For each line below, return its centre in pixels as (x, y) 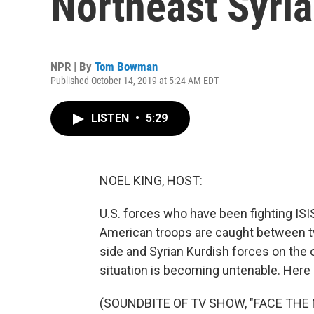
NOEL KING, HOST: (151, 180)
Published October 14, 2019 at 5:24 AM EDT (135, 81)
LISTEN (111, 118)
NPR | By (73, 67)
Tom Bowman (126, 67)
